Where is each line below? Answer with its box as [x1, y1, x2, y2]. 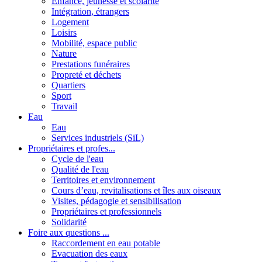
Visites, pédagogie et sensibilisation [51, 195, 181, 206]
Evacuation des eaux [51, 248, 127, 258]
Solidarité [51, 216, 87, 227]
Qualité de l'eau [51, 164, 109, 174]
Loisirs [51, 27, 77, 37]
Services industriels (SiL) [51, 132, 144, 143]
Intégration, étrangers [51, 6, 129, 16]
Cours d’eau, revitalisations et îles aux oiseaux [51, 185, 221, 195]
